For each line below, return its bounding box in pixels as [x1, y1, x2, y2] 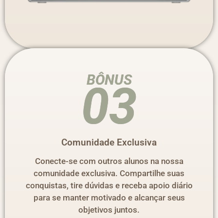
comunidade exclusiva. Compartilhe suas [34, 168, 184, 179]
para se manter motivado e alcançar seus [33, 193, 185, 203]
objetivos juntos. [78, 205, 140, 215]
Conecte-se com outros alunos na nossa [35, 156, 183, 166]
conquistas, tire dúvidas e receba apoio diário [25, 181, 193, 191]
